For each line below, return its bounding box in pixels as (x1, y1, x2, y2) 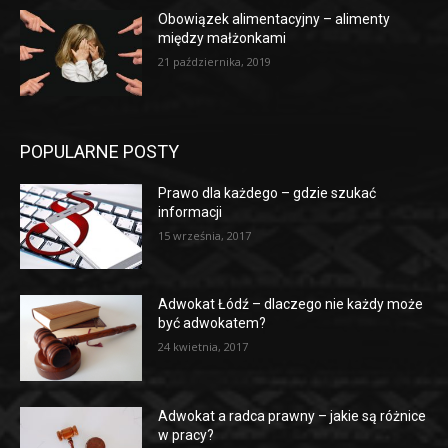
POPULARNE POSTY (20, 140, 179, 162)
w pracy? (158, 427, 215, 444)
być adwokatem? (158, 315, 267, 332)
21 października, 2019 (158, 54, 272, 70)
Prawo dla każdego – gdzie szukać (158, 184, 377, 201)
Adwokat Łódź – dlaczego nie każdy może (158, 296, 424, 313)
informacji (158, 203, 223, 220)
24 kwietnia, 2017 (158, 339, 249, 355)
